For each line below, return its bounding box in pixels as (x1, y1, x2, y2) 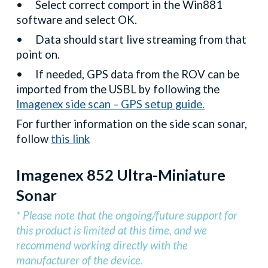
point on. (16, 48, 63, 61)
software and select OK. (16, 13, 140, 26)
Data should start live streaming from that (35, 33, 247, 46)
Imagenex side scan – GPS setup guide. (16, 98, 205, 111)
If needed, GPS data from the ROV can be (35, 68, 240, 81)
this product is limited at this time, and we (16, 224, 208, 237)
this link (51, 132, 90, 145)
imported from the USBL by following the (16, 83, 220, 96)
